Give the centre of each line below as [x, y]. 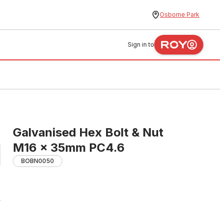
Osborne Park [180, 14]
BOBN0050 [38, 161]
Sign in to [141, 44]
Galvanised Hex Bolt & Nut [88, 132]
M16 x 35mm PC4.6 [69, 148]
